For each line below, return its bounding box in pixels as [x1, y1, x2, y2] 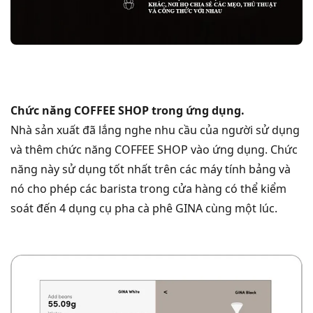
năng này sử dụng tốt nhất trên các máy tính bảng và [10, 161, 291, 177]
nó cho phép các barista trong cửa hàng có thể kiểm [10, 180, 286, 196]
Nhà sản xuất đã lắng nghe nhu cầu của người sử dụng [10, 122, 300, 138]
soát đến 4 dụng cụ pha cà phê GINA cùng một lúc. [10, 200, 277, 216]
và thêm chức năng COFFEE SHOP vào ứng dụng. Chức [10, 141, 298, 157]
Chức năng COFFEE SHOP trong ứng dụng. [10, 102, 245, 118]
